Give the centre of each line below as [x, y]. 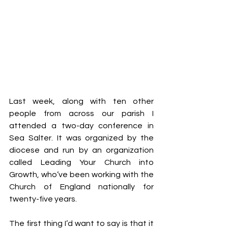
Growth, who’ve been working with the [81, 175]
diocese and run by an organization [81, 150]
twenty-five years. [43, 199]
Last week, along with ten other [81, 101]
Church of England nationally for [81, 187]
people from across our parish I [81, 113]
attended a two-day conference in [81, 126]
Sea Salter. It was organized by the [81, 138]
